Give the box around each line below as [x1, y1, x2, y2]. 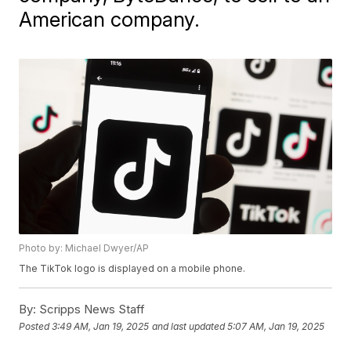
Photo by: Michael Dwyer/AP [19, 242, 150, 255]
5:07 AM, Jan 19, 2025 [227, 320, 325, 332]
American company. [19, 7, 201, 31]
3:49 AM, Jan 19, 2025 [52, 320, 150, 332]
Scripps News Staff [36, 302, 146, 317]
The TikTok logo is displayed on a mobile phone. [19, 262, 246, 275]
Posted [19, 320, 52, 332]
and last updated [152, 320, 226, 332]
